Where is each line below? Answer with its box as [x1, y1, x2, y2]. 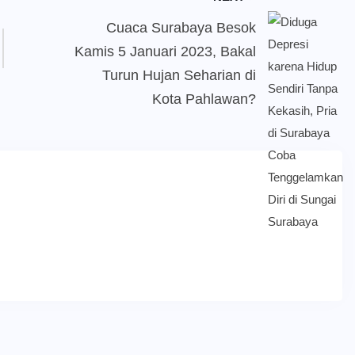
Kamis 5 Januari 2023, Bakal [74, 44, 256, 60]
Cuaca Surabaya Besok [105, 20, 256, 36]
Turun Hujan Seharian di [101, 67, 256, 84]
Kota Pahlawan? [151, 91, 256, 108]
